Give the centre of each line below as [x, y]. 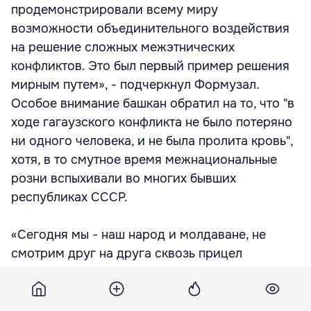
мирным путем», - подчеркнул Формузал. [135, 85]
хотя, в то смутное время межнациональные [144, 160]
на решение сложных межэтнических [123, 47]
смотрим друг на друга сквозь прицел [127, 253]
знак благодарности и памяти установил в [138, 291]
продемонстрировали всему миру [115, 10]
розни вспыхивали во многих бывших [124, 178]
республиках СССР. [69, 197]
